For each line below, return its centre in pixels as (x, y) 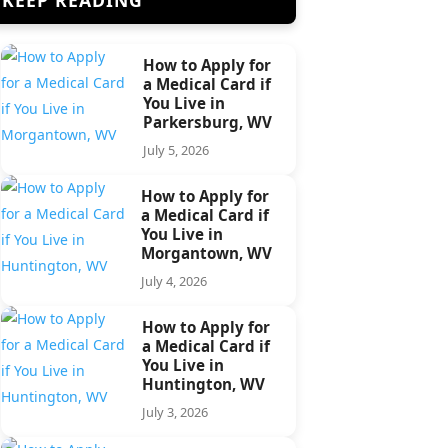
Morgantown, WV (207, 252)
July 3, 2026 (175, 411)
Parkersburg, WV (207, 121)
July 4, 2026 (174, 280)
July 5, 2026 (175, 149)
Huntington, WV (204, 383)
